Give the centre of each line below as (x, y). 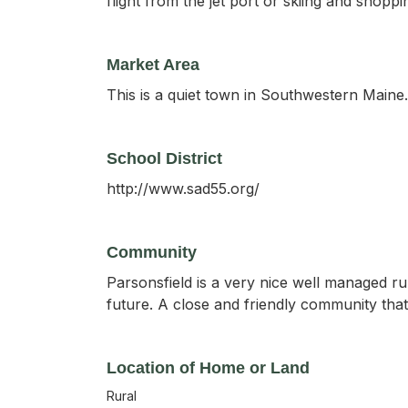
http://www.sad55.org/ (183, 189)
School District (164, 158)
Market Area (153, 65)
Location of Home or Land (208, 368)
